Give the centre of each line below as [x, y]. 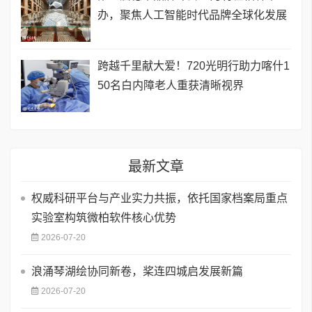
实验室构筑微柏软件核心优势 [104, 218]
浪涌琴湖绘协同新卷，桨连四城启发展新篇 [137, 272]
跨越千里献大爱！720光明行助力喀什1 [194, 66]
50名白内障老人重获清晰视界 [171, 86]
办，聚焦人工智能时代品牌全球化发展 [192, 15]
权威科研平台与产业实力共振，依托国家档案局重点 [159, 198]
